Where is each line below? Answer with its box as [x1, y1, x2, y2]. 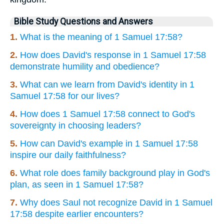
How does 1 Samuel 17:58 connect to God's [20, 109, 195, 119]
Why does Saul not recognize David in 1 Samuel [20, 197, 212, 208]
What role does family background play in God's [20, 168, 210, 178]
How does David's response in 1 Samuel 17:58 [20, 50, 206, 60]
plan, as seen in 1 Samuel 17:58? [10, 179, 143, 190]
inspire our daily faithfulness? [10, 150, 126, 160]
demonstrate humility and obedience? [10, 61, 159, 72]
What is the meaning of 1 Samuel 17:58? [20, 32, 182, 42]
